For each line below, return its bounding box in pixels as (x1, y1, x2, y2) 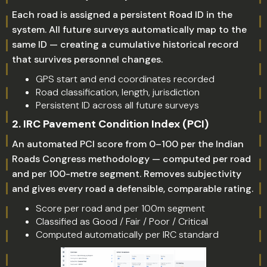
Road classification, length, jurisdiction (36, 86, 200, 98)
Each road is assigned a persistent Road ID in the (12, 8, 232, 21)
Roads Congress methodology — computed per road (12, 153, 251, 165)
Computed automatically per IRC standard (36, 228, 219, 241)
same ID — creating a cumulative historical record (12, 38, 238, 51)
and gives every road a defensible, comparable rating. (12, 182, 253, 195)
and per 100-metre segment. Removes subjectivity (12, 167, 241, 180)
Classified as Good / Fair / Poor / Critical (36, 215, 208, 228)
